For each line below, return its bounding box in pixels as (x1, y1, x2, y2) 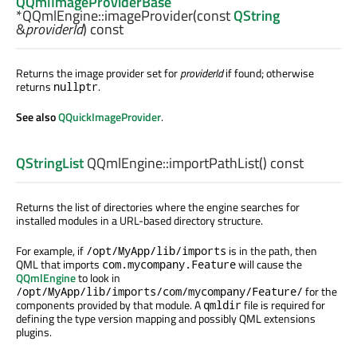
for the (303, 283, 337, 300)
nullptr (53, 78, 98, 94)
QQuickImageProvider (58, 108, 161, 125)
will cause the (236, 256, 302, 273)
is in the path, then (226, 242, 317, 260)
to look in (76, 269, 120, 287)
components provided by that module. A (16, 296, 203, 314)
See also (16, 108, 58, 125)
